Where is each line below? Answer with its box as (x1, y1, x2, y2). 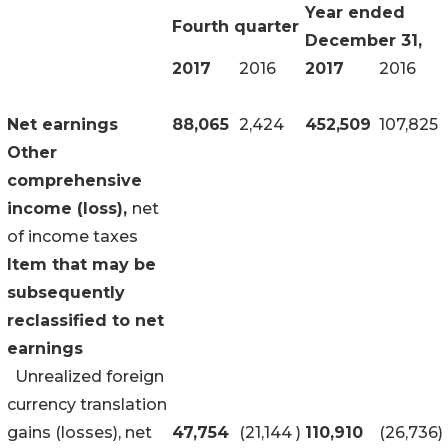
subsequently (7, 282, 125, 302)
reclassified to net (7, 310, 164, 330)
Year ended (305, 2, 405, 22)
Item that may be (7, 254, 156, 274)
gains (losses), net (7, 422, 152, 442)
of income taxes (7, 226, 138, 246)
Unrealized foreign (7, 366, 164, 386)
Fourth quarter (172, 16, 299, 36)
